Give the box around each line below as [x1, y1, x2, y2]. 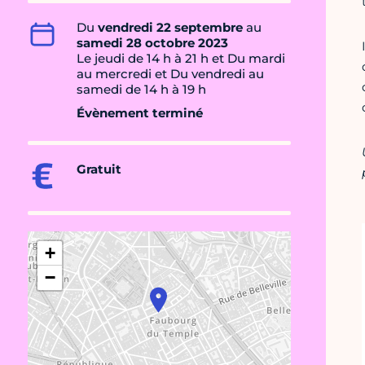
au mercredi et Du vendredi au [77, 66, 264, 82]
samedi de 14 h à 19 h [77, 81, 206, 98]
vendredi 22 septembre [98, 20, 243, 36]
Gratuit [77, 161, 121, 178]
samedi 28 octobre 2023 [77, 35, 228, 51]
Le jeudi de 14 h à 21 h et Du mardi [77, 51, 285, 67]
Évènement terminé [77, 105, 203, 121]
